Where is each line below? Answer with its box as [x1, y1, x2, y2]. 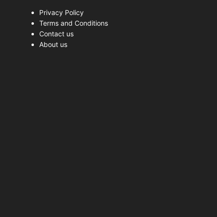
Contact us [39, 30, 74, 38]
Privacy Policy [39, 8, 84, 17]
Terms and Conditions [39, 19, 108, 28]
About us [39, 40, 67, 49]
